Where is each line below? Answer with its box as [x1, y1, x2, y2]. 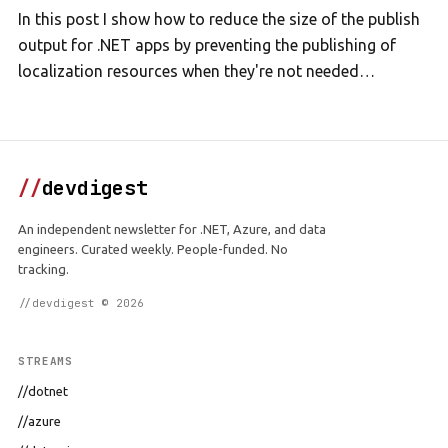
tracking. [18, 262, 69, 276]
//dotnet [18, 384, 68, 398]
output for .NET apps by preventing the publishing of [18, 36, 396, 54]
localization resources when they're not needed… [18, 62, 375, 80]
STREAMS [18, 354, 74, 368]
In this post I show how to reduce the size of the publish [18, 10, 420, 28]
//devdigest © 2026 [18, 296, 144, 310]
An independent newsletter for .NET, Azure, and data [18, 222, 326, 236]
